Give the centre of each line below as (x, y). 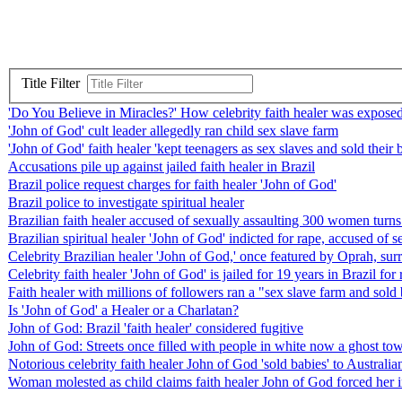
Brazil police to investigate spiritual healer (126, 203)
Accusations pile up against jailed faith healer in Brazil (162, 167)
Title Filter (54, 83)
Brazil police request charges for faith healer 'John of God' (172, 185)
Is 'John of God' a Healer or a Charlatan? (123, 310)
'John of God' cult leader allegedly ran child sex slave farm (173, 131)
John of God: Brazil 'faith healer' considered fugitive (156, 328)
